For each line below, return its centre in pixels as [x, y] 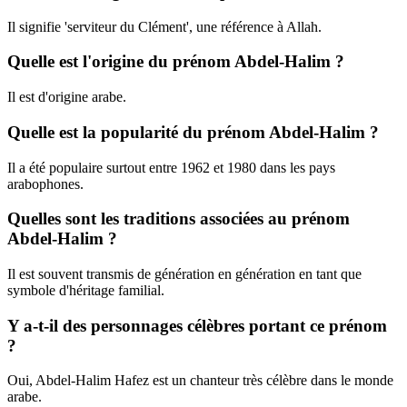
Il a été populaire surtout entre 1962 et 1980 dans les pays [171, 167]
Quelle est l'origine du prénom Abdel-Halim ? [176, 62]
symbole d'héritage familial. [86, 291]
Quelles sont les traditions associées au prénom [179, 219]
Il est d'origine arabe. [67, 97]
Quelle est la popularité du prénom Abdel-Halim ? [193, 132]
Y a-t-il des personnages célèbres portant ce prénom [197, 325]
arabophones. [45, 184]
